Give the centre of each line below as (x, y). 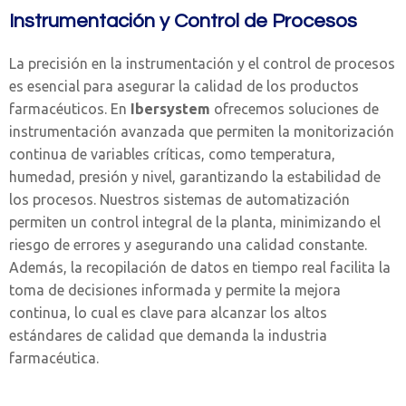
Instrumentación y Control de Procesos (183, 21)
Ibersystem (170, 109)
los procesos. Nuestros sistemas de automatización (179, 199)
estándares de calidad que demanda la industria (168, 335)
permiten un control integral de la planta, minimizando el (195, 222)
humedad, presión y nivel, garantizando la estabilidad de (195, 177)
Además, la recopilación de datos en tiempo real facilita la (200, 267)
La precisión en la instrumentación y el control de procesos (202, 63)
